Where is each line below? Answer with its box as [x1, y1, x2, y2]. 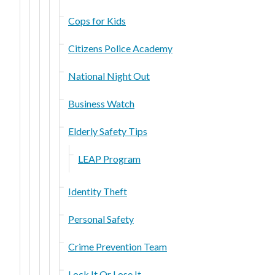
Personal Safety [68, 212, 134, 225]
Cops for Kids [68, 14, 126, 26]
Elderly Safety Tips [68, 125, 147, 137]
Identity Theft [68, 185, 127, 197]
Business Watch [68, 97, 134, 109]
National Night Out [68, 69, 150, 82]
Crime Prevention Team [68, 240, 167, 252]
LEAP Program [78, 152, 141, 165]
